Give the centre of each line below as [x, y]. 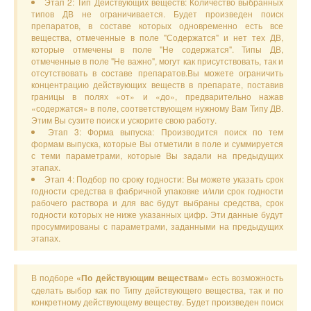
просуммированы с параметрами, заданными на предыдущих [157, 226]
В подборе [54, 277]
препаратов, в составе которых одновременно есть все [157, 25]
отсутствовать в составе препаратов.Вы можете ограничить [157, 73]
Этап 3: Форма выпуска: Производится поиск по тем [166, 132]
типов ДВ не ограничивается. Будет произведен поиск [157, 14]
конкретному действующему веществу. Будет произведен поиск [157, 302]
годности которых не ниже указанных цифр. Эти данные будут [157, 214]
